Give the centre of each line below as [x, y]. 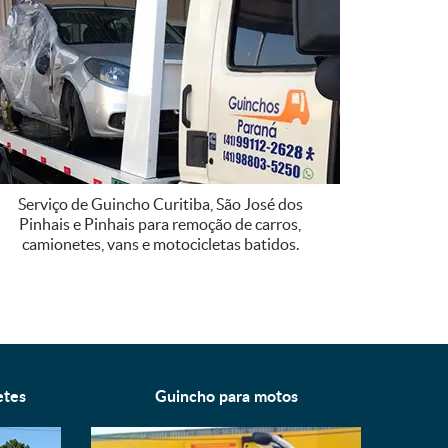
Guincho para [204, 395]
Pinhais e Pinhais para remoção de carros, [160, 223]
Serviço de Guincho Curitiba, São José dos [160, 203]
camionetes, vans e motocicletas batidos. [160, 243]
